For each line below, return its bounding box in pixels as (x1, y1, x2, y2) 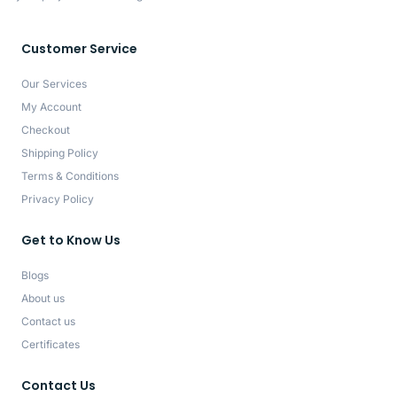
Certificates (21, 338, 80, 352)
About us (21, 292, 65, 306)
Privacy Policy (21, 192, 94, 206)
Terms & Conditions (21, 169, 119, 183)
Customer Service (21, 40, 137, 58)
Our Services (21, 77, 87, 91)
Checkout (21, 123, 70, 137)
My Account (21, 100, 82, 114)
